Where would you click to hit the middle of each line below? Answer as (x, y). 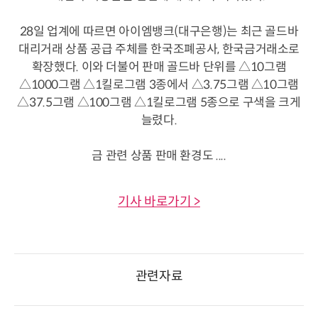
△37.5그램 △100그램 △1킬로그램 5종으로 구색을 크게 (159, 102)
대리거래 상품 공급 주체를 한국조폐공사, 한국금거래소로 (159, 49)
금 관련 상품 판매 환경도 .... (159, 155)
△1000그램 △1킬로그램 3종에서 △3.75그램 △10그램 (159, 84)
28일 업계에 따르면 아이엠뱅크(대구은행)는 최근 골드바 (159, 31)
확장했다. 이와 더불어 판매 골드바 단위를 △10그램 (159, 67)
